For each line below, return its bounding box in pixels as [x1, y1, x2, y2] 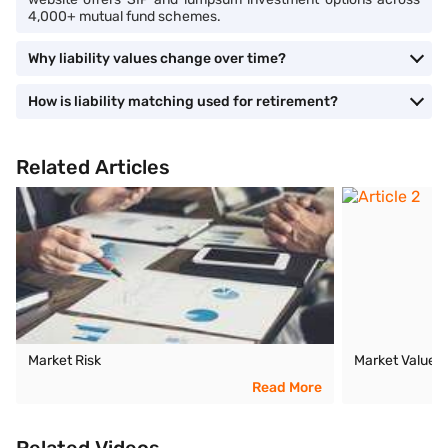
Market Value [354, 352, 437, 369]
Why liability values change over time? [28, 50, 286, 67]
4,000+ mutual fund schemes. [28, 8, 221, 25]
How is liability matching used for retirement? [28, 93, 338, 110]
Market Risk [28, 352, 101, 369]
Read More [252, 379, 323, 396]
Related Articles [16, 155, 170, 179]
